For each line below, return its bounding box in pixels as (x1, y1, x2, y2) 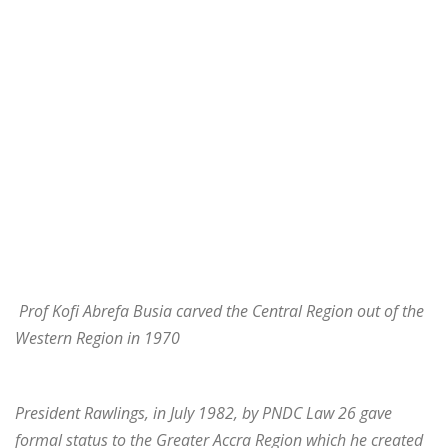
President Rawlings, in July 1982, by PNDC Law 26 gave (15, 402, 392, 425)
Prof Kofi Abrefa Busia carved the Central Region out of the (15, 300, 424, 323)
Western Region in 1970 (15, 327, 180, 350)
